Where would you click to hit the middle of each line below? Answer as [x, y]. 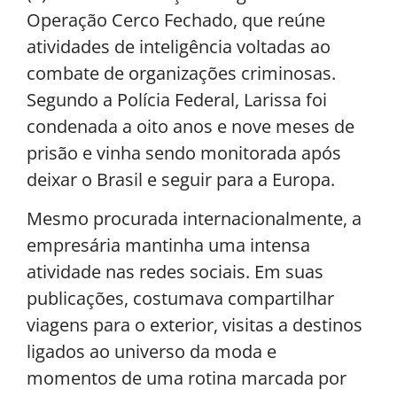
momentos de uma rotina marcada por [187, 378]
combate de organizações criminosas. [181, 73]
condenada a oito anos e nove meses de [191, 126]
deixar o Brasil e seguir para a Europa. [181, 179]
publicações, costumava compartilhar [180, 298]
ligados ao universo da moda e [152, 351]
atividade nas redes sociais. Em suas [175, 271]
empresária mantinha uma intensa [168, 245]
